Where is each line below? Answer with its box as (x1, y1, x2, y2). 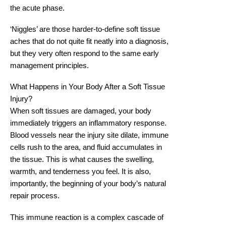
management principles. (10, 62, 89, 70)
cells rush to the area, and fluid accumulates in (10, 143, 162, 152)
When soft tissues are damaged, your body (10, 107, 151, 116)
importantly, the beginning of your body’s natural (10, 180, 166, 188)
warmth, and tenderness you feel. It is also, (10, 167, 151, 176)
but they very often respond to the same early (10, 49, 159, 58)
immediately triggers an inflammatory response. (10, 119, 166, 128)
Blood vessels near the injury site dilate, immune (10, 131, 168, 140)
